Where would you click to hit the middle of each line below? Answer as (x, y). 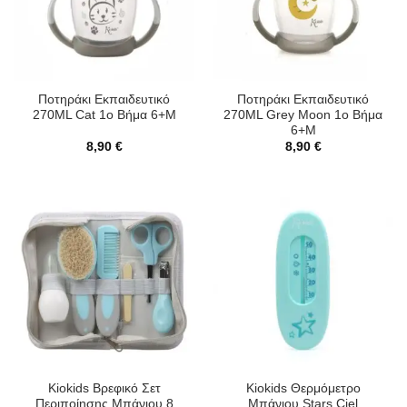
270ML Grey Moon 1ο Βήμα (303, 115)
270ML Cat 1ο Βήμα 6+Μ (104, 115)
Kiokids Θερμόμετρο (303, 388)
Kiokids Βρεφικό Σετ (104, 388)
